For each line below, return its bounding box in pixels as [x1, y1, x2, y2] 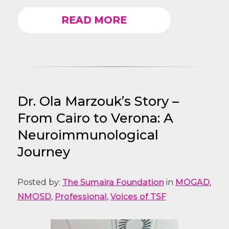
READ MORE [61, 14, 127, 27]
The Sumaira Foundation [62, 177, 164, 187]
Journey [17, 143, 70, 159]
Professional [54, 191, 107, 201]
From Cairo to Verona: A [17, 109, 173, 126]
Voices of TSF [110, 191, 166, 201]
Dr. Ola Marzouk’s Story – [17, 93, 179, 109]
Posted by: [17, 177, 62, 187]
